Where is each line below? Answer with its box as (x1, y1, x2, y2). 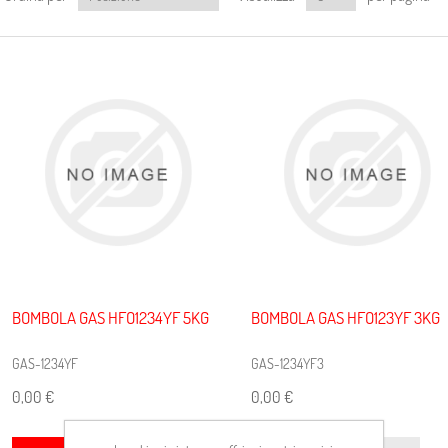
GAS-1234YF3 (250, 355, 324, 373)
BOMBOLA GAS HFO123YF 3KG (250, 307, 440, 329)
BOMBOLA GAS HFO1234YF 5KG (12, 307, 210, 329)
